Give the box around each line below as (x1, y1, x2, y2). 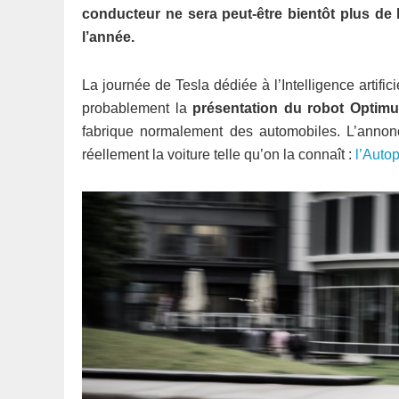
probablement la (82, 101, 193, 116)
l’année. (82, 29, 138, 45)
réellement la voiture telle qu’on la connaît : (82, 147, 352, 162)
